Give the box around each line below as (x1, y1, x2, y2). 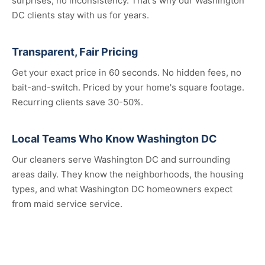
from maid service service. (12, 198, 122, 209)
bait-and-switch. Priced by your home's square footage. (12, 82, 244, 93)
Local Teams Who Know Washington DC (12, 132, 217, 145)
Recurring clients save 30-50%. (12, 96, 143, 108)
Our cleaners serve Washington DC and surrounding (12, 154, 230, 165)
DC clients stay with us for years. (12, 9, 149, 21)
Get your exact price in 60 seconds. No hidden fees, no (12, 67, 241, 78)
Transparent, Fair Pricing (12, 46, 138, 58)
